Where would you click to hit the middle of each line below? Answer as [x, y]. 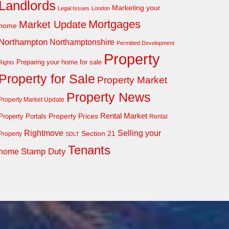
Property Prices [73, 116]
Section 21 [98, 133]
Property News [108, 97]
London [100, 8]
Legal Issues [73, 8]
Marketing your [136, 8]
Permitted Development [145, 43]
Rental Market [123, 116]
